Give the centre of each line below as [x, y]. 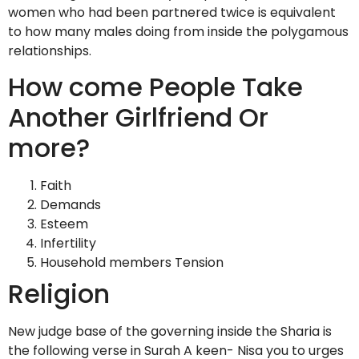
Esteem [64, 224]
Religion [59, 294]
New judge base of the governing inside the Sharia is [170, 332]
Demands [71, 205]
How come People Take [155, 87]
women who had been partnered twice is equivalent [172, 12]
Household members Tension [132, 263]
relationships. [50, 50]
